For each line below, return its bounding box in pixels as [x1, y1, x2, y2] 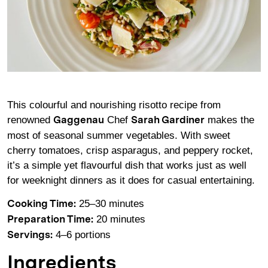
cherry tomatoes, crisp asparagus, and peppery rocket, [7, 145, 253, 157]
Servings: [7, 230, 53, 240]
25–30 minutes [76, 197, 144, 209]
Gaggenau [53, 115, 104, 126]
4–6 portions [53, 229, 111, 240]
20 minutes [93, 213, 145, 225]
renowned [7, 114, 53, 126]
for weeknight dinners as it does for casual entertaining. [7, 175, 255, 187]
